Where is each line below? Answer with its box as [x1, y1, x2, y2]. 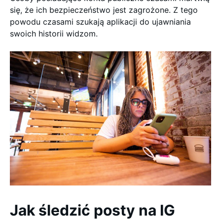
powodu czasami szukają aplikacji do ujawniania [10, 17, 191, 27]
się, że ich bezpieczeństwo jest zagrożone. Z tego [10, 5, 198, 15]
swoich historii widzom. [10, 29, 98, 38]
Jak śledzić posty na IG [10, 201, 175, 219]
